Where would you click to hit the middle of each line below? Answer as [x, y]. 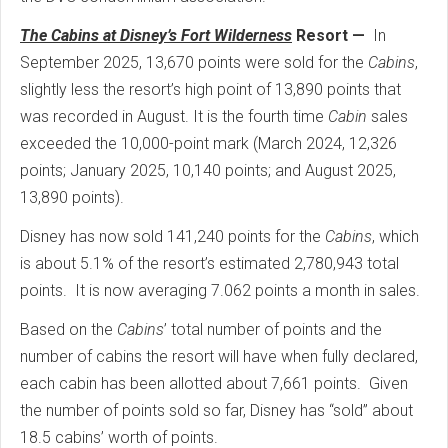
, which [395, 237]
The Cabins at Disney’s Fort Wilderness [156, 36]
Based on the [68, 330]
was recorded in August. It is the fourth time [174, 117]
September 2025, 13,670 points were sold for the [194, 63]
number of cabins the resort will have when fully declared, [219, 357]
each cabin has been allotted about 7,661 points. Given [214, 384]
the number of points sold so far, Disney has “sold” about [216, 411]
